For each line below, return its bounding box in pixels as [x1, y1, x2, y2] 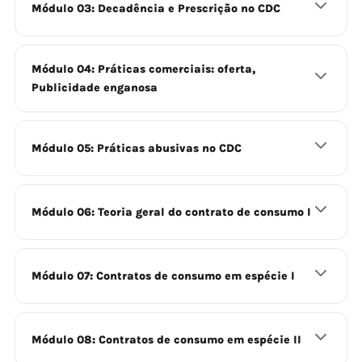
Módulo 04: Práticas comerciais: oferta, [32, 62, 255, 76]
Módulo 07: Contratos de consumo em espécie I [32, 269, 295, 283]
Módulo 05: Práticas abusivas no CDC [32, 141, 242, 155]
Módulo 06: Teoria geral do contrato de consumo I [32, 205, 311, 219]
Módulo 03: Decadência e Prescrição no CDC [32, 2, 280, 15]
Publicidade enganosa [32, 81, 158, 95]
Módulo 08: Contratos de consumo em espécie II [32, 333, 301, 347]
